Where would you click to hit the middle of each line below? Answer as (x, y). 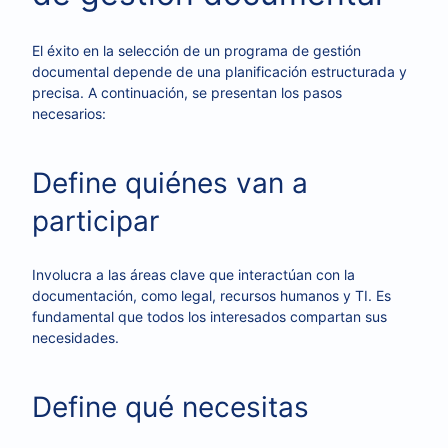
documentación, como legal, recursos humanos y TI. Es (211, 295)
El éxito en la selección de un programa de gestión (196, 50)
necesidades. (75, 337)
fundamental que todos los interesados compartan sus (209, 316)
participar (95, 221)
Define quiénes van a (170, 183)
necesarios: (69, 113)
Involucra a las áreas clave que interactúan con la (193, 274)
